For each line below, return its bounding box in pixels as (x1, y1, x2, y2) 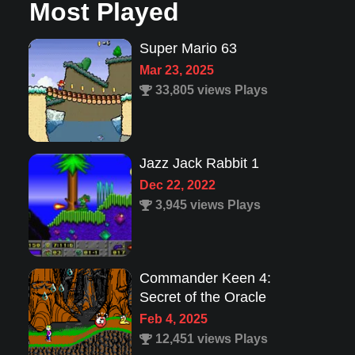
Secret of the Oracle (139, 289, 266, 306)
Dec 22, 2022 (139, 178, 216, 193)
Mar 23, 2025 (139, 63, 214, 78)
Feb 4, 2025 (139, 312, 208, 326)
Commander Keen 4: (139, 270, 271, 287)
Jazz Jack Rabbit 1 (139, 155, 259, 172)
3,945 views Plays (151, 198, 261, 212)
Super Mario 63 (139, 40, 237, 57)
